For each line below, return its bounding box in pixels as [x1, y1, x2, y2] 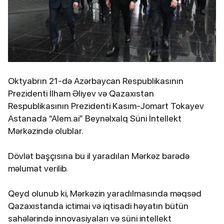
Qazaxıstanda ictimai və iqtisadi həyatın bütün [8, 200, 188, 211]
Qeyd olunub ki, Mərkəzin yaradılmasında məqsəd [8, 188, 201, 199]
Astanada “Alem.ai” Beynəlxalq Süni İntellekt [8, 113, 181, 124]
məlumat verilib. [8, 163, 68, 174]
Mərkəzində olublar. [8, 125, 83, 136]
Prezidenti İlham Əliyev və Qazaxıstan [8, 88, 154, 99]
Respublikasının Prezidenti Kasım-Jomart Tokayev [8, 100, 204, 111]
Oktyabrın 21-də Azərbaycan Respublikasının [8, 75, 183, 86]
